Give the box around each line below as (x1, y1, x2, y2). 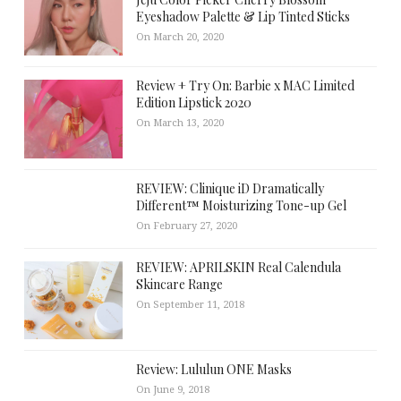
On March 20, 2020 (135, 30, 224, 43)
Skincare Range (135, 275, 223, 293)
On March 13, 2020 (135, 116, 224, 129)
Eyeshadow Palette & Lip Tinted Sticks (135, 7, 350, 25)
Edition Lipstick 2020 (135, 93, 252, 111)
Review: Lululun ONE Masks (135, 361, 292, 379)
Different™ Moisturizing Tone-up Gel (135, 196, 346, 214)
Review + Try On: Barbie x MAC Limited (135, 76, 354, 94)
